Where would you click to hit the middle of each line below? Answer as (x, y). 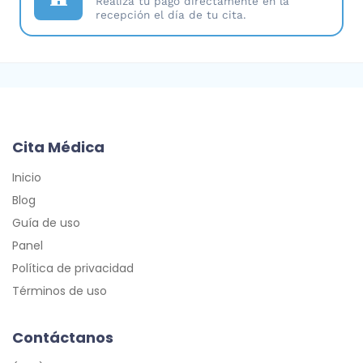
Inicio (27, 178)
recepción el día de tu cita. (171, 15)
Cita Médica (58, 147)
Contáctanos (63, 338)
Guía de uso (46, 223)
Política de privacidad (73, 269)
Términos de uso (60, 291)
